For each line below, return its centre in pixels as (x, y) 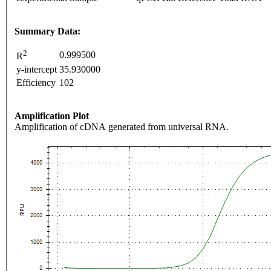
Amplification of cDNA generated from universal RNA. (122, 127)
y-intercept (37, 70)
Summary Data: (47, 31)
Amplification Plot (52, 116)
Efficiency (36, 83)
